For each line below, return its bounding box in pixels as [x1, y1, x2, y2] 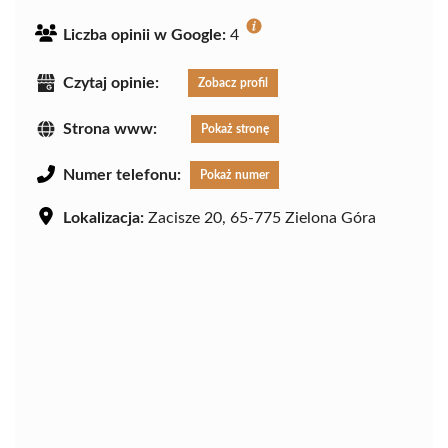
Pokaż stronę [201, 122, 269, 135]
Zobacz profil [198, 77, 268, 90]
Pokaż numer [200, 168, 269, 181]
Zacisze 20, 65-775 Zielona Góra [144, 209, 376, 226]
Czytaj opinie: [63, 75, 159, 92]
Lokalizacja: [63, 209, 144, 226]
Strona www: [63, 120, 157, 137]
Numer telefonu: [63, 166, 181, 183]
